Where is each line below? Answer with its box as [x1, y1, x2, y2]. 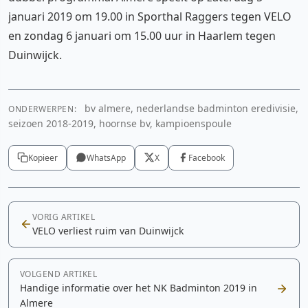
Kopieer [28, 151, 58, 164]
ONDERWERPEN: [8, 102, 77, 115]
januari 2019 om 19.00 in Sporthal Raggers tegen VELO [8, 8, 291, 24]
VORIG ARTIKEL [32, 210, 96, 223]
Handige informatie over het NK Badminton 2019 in [20, 280, 257, 294]
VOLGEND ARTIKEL [20, 267, 98, 280]
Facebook [188, 151, 225, 164]
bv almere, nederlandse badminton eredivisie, [82, 101, 299, 115]
